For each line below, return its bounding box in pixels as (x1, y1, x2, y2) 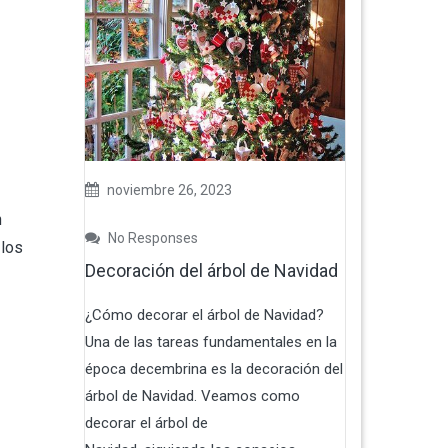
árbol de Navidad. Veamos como (84, 387, 300, 406)
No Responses (104, 230, 198, 247)
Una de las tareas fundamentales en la (84, 333, 337, 352)
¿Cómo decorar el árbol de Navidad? (84, 306, 324, 325)
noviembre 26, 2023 (103, 182, 232, 199)
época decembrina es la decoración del (84, 360, 343, 379)
